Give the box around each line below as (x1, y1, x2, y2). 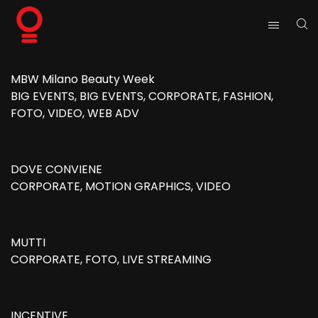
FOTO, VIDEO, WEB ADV (11, 105, 139, 122)
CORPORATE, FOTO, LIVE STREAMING (11, 251, 212, 268)
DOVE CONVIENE (11, 161, 102, 178)
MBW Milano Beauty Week (11, 71, 155, 88)
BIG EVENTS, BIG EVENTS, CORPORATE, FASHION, (11, 88, 273, 105)
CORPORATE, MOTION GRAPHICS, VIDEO (11, 178, 231, 195)
